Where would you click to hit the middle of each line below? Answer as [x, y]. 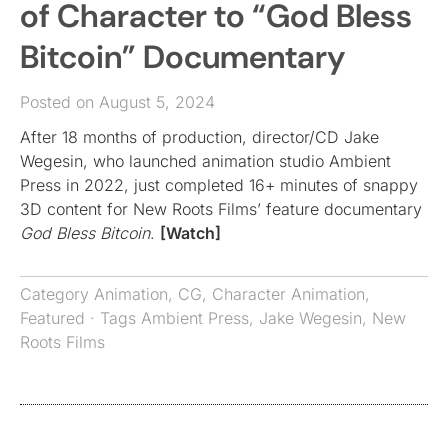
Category [57, 294]
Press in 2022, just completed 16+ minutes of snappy [219, 185]
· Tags [113, 318]
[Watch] [190, 233]
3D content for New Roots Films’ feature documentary [221, 209]
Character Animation [288, 294]
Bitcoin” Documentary [182, 57]
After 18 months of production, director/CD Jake [199, 137]
